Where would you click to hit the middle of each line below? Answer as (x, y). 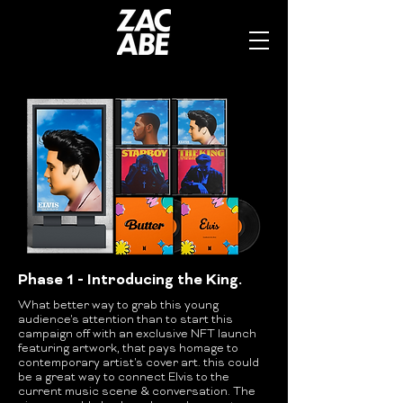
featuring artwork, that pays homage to (128, 349)
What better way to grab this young (118, 306)
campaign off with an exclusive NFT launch (137, 335)
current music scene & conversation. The (137, 392)
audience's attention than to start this (125, 320)
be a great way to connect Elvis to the (124, 378)
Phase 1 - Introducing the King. (130, 281)
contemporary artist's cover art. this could (139, 363)
